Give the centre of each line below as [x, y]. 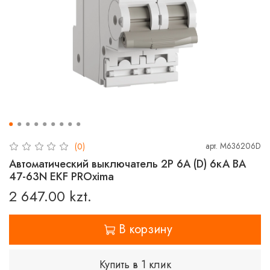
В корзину [146, 229]
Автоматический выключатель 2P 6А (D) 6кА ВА [127, 164]
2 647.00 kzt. [50, 196]
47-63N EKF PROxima [61, 176]
